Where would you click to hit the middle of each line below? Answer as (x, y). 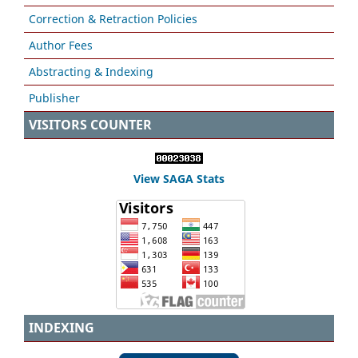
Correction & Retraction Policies (113, 19)
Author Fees (61, 46)
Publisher (54, 98)
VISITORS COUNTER (90, 125)
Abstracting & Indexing (91, 72)
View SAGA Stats (179, 179)
